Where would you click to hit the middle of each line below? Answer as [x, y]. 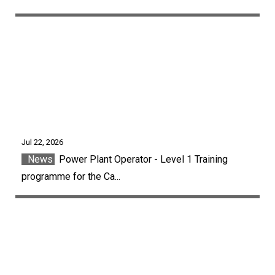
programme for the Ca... [71, 176]
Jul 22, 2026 [42, 142]
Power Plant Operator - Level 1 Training [142, 159]
